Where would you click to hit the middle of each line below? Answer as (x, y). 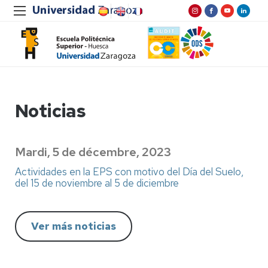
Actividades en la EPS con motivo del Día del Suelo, (129, 171)
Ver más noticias (74, 226)
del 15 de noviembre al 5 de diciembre (97, 183)
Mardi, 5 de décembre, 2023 (93, 152)
